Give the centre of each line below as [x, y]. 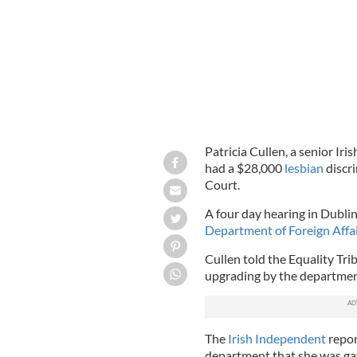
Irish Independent [275, 338]
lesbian [305, 167]
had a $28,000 [244, 167]
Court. [222, 184]
